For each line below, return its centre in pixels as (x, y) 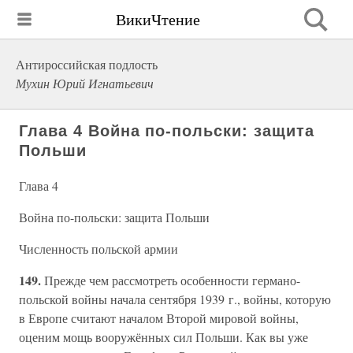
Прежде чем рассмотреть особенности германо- (172, 280)
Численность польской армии (98, 249)
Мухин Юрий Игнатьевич (85, 83)
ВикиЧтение (158, 19)
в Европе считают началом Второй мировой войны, (159, 318)
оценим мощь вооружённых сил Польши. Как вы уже (163, 337)
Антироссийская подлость (87, 64)
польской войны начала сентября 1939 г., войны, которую (175, 299)
